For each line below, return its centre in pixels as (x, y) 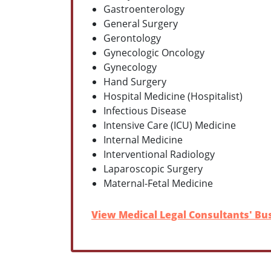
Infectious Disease (145, 110)
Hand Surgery (135, 81)
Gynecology (130, 67)
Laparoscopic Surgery (153, 168)
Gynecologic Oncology (154, 52)
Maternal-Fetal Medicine (158, 183)
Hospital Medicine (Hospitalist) (173, 96)
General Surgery (141, 23)
